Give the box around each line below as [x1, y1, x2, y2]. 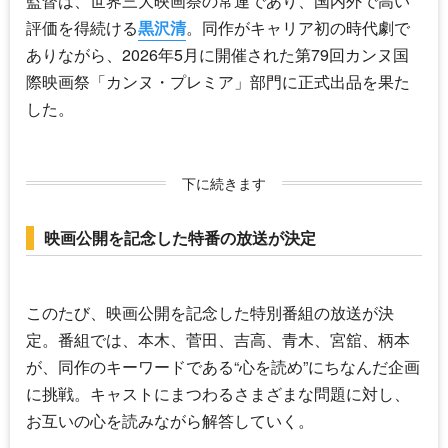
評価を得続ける [26, 15, 138, 39]
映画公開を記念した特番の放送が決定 [44, 225, 316, 249]
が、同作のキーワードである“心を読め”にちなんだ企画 [26, 354, 420, 378]
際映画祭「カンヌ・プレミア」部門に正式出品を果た [26, 69, 410, 93]
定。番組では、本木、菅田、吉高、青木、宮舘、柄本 [26, 327, 410, 351]
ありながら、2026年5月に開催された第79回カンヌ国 [26, 42, 409, 66]
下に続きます [182, 172, 266, 193]
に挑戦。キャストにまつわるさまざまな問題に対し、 [26, 381, 410, 405]
